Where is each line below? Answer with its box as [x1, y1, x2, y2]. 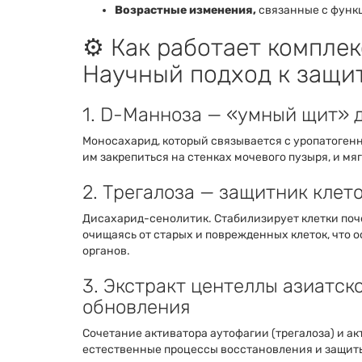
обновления [82, 296, 190, 319]
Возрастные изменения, [115, 3, 256, 18]
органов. [82, 244, 130, 259]
